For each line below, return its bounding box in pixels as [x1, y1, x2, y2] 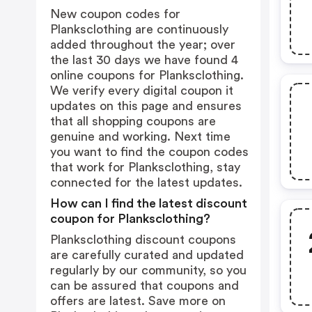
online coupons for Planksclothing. [50, 69, 244, 81]
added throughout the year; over [50, 38, 235, 51]
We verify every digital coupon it [50, 84, 233, 97]
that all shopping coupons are [50, 115, 216, 127]
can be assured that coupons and [50, 279, 239, 292]
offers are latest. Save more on [50, 295, 226, 307]
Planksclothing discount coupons [50, 233, 236, 246]
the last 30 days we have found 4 [50, 54, 238, 66]
